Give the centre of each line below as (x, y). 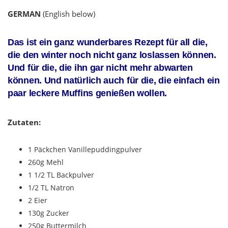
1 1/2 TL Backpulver (61, 175)
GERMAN (24, 14)
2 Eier (38, 201)
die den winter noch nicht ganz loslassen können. (112, 55)
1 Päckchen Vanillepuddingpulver (85, 150)
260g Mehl (46, 162)
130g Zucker (49, 213)
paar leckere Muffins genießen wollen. (87, 93)
